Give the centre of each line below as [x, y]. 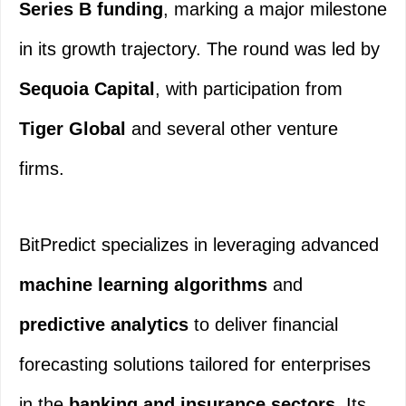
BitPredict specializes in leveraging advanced [199, 245]
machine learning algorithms [143, 285]
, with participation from [249, 89]
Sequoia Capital [87, 89]
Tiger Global [72, 129]
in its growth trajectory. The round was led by [199, 49]
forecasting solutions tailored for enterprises [195, 365]
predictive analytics [104, 325]
